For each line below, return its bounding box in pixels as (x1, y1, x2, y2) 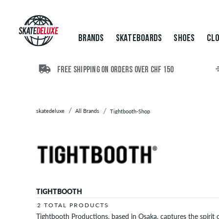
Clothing (8, 38, 38, 47)
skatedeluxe (36, 108, 65, 114)
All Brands (75, 108, 99, 114)
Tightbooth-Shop (110, 108, 150, 114)
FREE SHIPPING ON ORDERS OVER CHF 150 (55, 66, 174, 75)
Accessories (8, 50, 49, 60)
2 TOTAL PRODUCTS (37, 201, 109, 209)
